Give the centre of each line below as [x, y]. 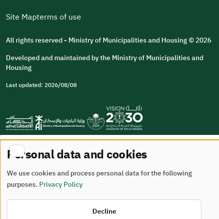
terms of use [59, 17]
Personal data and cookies [77, 154]
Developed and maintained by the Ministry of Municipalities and [105, 58]
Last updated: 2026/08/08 [41, 85]
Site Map [21, 17]
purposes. [23, 184]
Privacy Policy [61, 184]
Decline [104, 211]
